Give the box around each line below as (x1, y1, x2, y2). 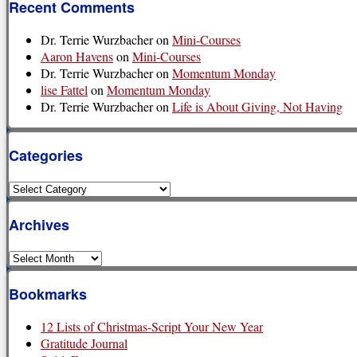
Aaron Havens (41, 48, 113, 65)
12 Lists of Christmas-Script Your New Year (41, 318, 263, 335)
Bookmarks (9, 284, 87, 305)
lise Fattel (41, 81, 88, 99)
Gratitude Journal (41, 335, 127, 352)
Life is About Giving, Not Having (172, 98, 343, 116)
